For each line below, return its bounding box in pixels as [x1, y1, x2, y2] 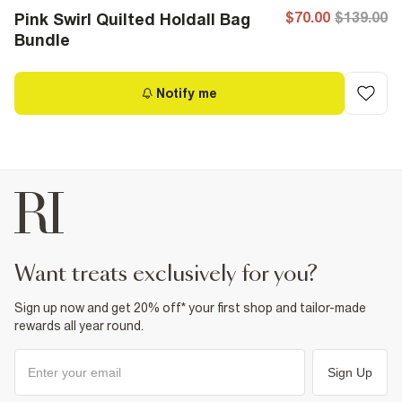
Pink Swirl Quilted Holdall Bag [14, 10, 250, 29]
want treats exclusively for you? [35, 264, 318, 285]
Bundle [14, 31, 70, 49]
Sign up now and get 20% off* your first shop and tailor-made [14, 301, 366, 315]
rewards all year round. [14, 319, 144, 333]
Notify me [156, 86, 217, 100]
